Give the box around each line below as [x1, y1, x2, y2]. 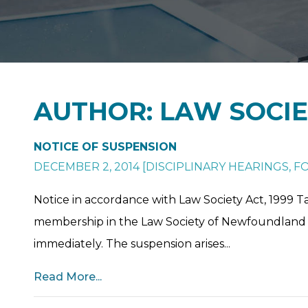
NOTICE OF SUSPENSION [34, 140, 177, 153]
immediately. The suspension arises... [34, 236, 230, 250]
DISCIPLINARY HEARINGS [146, 159, 289, 173]
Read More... [34, 269, 102, 283]
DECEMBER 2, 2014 [34, 159, 140, 173]
